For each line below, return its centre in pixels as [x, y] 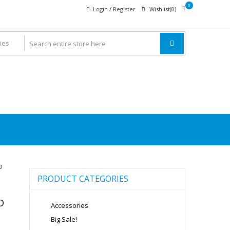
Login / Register [114, 9]
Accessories [69, 205]
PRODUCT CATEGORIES [83, 179]
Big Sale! [64, 219]
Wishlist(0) [163, 9]
